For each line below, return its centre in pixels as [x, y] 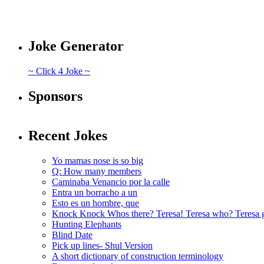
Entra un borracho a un [95, 192]
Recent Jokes [68, 135]
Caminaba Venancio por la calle [111, 181]
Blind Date [72, 235]
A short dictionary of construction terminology [138, 256]
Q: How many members [97, 171]
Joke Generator [76, 46]
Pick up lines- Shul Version [102, 245]
